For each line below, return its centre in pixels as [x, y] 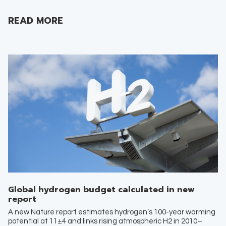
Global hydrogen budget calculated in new [101, 190]
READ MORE [36, 21]
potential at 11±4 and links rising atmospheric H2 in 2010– [105, 221]
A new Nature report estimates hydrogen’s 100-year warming [112, 212]
